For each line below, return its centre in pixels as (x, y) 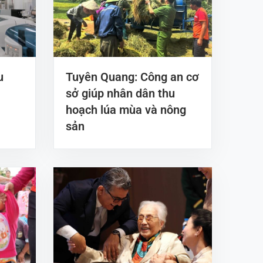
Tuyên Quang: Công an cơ (132, 77)
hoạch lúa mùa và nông (126, 110)
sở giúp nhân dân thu (120, 94)
